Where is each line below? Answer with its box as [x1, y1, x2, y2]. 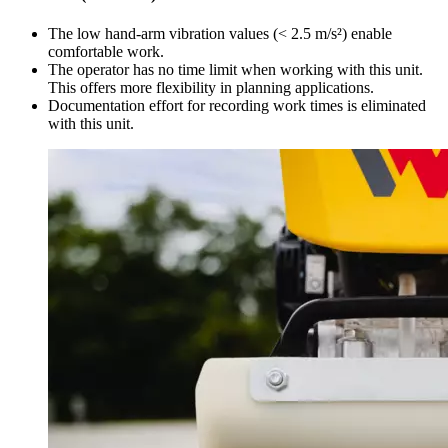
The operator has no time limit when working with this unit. [48, 61, 423, 79]
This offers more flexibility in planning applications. [48, 79, 374, 97]
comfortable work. [48, 43, 164, 61]
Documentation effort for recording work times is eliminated [48, 97, 426, 115]
